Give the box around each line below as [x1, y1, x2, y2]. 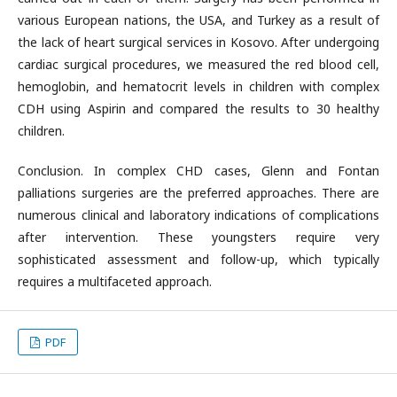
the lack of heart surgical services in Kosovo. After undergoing [18, 34, 379, 51]
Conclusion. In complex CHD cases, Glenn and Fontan [18, 162, 379, 179]
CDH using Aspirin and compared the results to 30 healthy [18, 100, 379, 117]
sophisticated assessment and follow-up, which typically [18, 251, 379, 268]
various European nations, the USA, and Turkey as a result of [18, 12, 379, 28]
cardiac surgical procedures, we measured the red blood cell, [18, 56, 379, 73]
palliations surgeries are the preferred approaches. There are [18, 184, 379, 201]
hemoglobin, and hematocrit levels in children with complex [18, 78, 379, 95]
